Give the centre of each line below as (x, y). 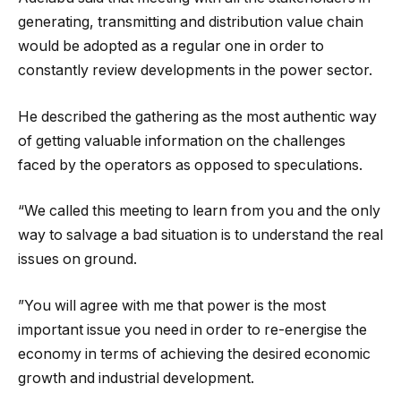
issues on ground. (77, 260)
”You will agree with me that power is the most (172, 305)
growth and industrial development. (136, 378)
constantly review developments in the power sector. (195, 70)
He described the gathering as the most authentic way (197, 116)
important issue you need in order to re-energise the (192, 329)
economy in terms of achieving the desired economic (194, 354)
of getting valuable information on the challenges (182, 141)
